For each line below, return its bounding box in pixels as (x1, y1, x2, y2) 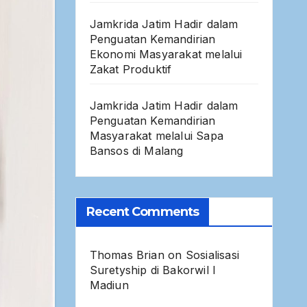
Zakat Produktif (89, 62, 172, 77)
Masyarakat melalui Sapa (89, 129, 224, 143)
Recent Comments (86, 204, 199, 220)
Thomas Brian (89, 248, 164, 262)
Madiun (89, 278, 129, 293)
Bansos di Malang (89, 144, 184, 158)
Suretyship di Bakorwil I (89, 263, 217, 278)
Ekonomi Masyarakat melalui (89, 47, 243, 62)
